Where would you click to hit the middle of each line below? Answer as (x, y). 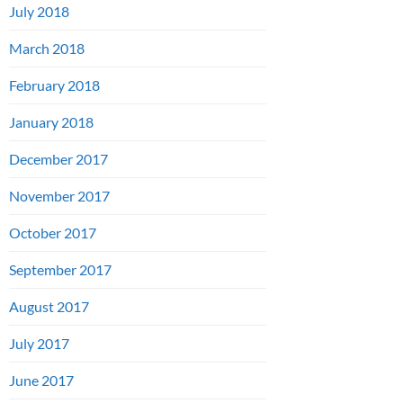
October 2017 (53, 233)
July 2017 (39, 344)
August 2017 (49, 307)
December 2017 (58, 159)
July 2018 (39, 12)
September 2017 (60, 270)
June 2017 (41, 381)
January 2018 (51, 122)
